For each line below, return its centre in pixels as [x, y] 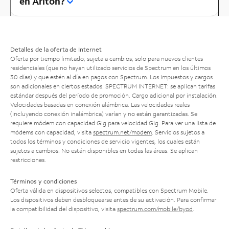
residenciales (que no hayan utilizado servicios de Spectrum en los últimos [110, 67]
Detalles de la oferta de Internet [56, 49]
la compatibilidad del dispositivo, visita [64, 209]
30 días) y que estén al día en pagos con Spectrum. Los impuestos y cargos [111, 77]
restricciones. [28, 159]
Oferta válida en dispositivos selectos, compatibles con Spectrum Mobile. [109, 190]
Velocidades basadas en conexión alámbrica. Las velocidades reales [100, 104]
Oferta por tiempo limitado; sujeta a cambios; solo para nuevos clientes [107, 58]
